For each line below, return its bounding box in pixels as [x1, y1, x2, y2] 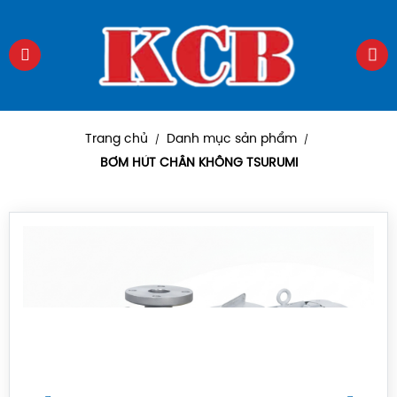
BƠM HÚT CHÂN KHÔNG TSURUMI [99, 156, 298, 170]
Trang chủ [84, 132, 148, 146]
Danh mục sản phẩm [166, 132, 297, 146]
